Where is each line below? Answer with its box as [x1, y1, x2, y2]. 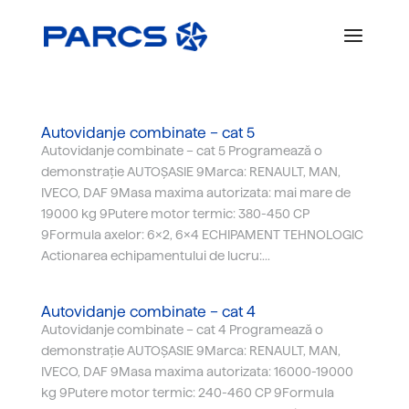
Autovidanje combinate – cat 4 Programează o [40, 322, 323, 337]
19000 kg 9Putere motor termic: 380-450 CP [40, 206, 309, 221]
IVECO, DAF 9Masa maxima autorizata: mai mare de [40, 185, 351, 200]
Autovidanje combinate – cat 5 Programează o [40, 143, 322, 158]
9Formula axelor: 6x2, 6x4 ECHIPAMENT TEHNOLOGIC [40, 227, 363, 242]
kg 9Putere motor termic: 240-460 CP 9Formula [40, 385, 334, 400]
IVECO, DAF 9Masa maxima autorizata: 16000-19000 [40, 364, 353, 379]
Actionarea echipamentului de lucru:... [40, 248, 270, 263]
